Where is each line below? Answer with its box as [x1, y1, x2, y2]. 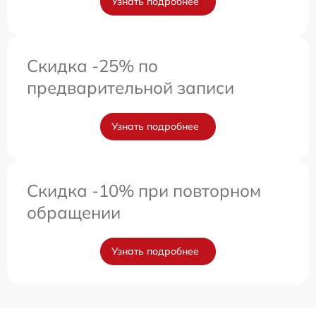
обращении [27, 202, 121, 224]
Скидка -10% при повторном [27, 180, 261, 202]
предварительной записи [27, 77, 234, 99]
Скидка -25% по [27, 55, 158, 77]
